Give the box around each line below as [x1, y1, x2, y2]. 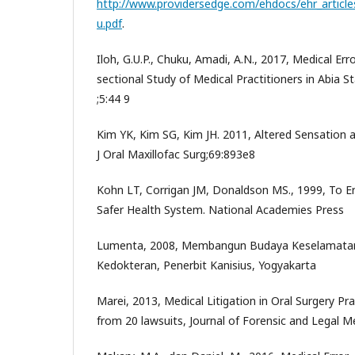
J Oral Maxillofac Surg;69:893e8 [97, 147, 255, 162]
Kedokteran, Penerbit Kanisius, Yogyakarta [97, 258, 316, 273]
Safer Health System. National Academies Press [97, 202, 344, 217]
